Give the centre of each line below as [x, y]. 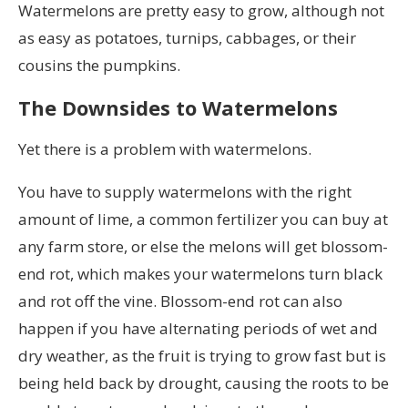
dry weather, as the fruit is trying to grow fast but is [202, 355]
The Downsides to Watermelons [178, 107]
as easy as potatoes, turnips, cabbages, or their [187, 37]
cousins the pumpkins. [99, 65]
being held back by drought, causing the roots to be [204, 382]
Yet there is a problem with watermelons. [165, 148]
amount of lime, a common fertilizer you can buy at [203, 219]
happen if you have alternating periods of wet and [198, 328]
